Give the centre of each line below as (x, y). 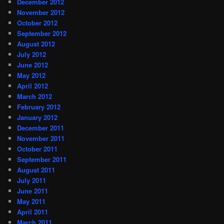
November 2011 (41, 138)
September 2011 (42, 159)
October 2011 (37, 148)
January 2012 (37, 117)
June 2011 (33, 190)
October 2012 (37, 22)
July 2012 (32, 54)
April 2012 (33, 85)
